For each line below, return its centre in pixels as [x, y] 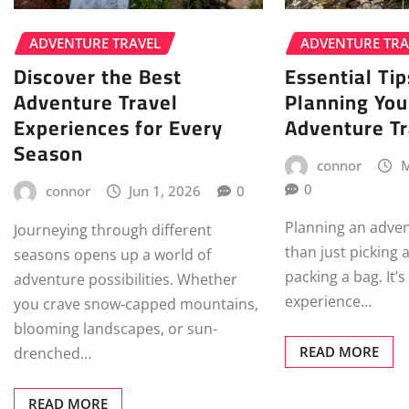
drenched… [52, 354]
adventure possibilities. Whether [126, 280]
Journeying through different [113, 231]
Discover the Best [98, 76]
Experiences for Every [118, 127]
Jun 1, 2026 [165, 190]
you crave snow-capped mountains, [136, 304]
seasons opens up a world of [112, 255]
